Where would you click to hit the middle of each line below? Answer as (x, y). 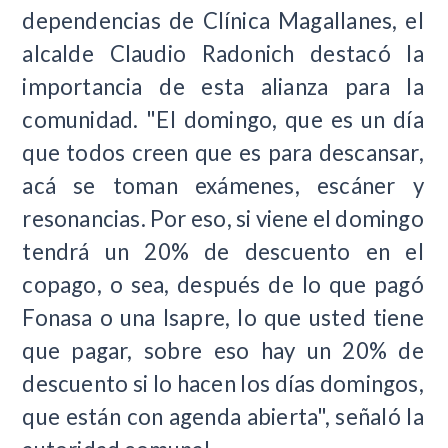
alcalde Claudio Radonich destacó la (223, 53)
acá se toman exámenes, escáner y (223, 185)
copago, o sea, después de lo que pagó (223, 284)
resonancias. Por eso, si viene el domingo (223, 218)
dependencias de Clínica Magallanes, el (223, 20)
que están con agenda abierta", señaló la (223, 416)
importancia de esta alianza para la (223, 86)
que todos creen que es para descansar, (223, 152)
